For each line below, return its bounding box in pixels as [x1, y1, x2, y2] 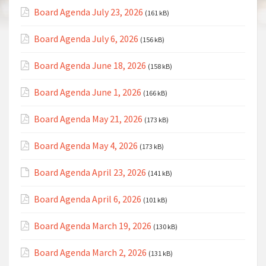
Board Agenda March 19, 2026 [34, 220, 151, 232]
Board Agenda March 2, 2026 [34, 246, 147, 258]
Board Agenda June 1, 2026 [34, 86, 141, 98]
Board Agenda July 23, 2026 [34, 6, 143, 18]
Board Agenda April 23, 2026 [34, 166, 146, 178]
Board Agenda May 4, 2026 [34, 140, 138, 151]
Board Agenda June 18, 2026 [34, 59, 146, 71]
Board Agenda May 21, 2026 [34, 113, 142, 125]
